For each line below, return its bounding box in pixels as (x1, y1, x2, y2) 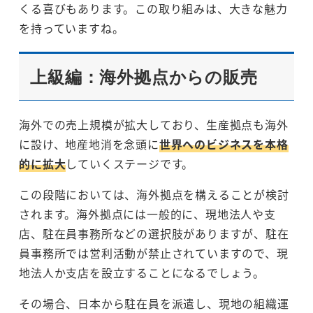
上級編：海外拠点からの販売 (30, 66, 258, 87)
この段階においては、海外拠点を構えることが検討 (19, 186, 289, 203)
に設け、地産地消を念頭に (19, 136, 159, 153)
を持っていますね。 (19, 19, 124, 36)
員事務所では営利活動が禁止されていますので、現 (19, 245, 289, 262)
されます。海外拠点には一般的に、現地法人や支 (19, 205, 276, 223)
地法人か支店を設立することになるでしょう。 (19, 264, 265, 282)
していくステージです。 (66, 155, 194, 173)
